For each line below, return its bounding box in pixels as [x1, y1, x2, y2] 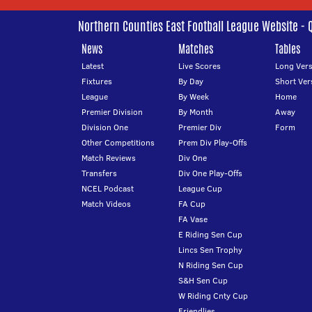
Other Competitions [81, 136, 155, 148]
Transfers [81, 167, 117, 179]
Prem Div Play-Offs [178, 136, 247, 148]
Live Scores [178, 60, 221, 72]
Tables [274, 41, 300, 57]
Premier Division [81, 106, 143, 118]
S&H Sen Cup [178, 274, 228, 286]
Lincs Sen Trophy [178, 244, 242, 256]
